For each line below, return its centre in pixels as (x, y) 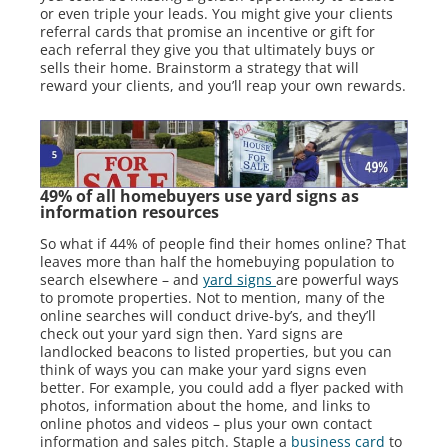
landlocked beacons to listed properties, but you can (216, 352)
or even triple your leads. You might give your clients (216, 14)
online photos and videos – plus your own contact (206, 424)
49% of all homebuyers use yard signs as (199, 196)
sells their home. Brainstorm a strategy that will (199, 68)
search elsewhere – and (121, 280)
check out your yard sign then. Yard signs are (191, 334)
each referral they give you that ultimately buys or (207, 50)
